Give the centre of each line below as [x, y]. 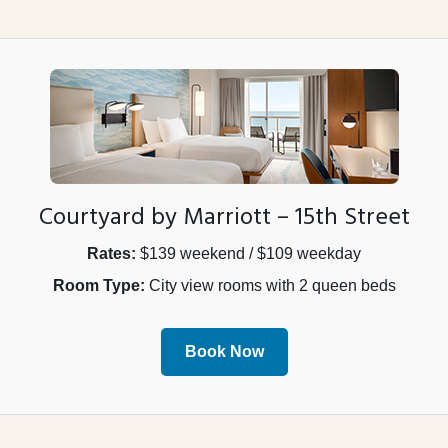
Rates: [111, 254]
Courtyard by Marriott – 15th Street [224, 218]
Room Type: [98, 286]
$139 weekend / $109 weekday [248, 254]
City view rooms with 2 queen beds [270, 286]
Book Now [224, 352]
